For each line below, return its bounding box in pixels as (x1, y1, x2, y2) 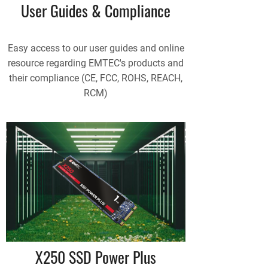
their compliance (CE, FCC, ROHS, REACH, (9, 72, 182, 84)
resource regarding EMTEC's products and (8, 57, 184, 69)
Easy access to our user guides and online (7, 42, 184, 54)
